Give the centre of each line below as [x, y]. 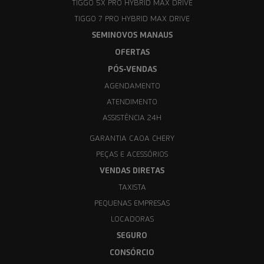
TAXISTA [132, 188]
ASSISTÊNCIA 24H [132, 118]
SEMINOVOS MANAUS [132, 35]
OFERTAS [132, 52]
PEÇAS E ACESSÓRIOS [132, 155]
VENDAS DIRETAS [132, 171]
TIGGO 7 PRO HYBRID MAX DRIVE [132, 19]
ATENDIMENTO [132, 102]
